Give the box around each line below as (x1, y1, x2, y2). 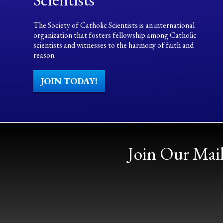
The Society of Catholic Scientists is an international (33, 20, 195, 30)
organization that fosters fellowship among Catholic (33, 30, 197, 40)
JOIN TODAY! (41, 75, 98, 87)
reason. (33, 50, 56, 60)
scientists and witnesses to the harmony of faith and (33, 40, 194, 50)
